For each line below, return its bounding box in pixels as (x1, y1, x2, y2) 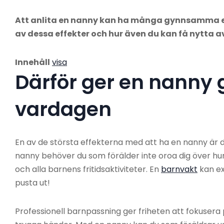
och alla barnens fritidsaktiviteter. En (15, 163, 161, 175)
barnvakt (161, 163, 197, 175)
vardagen (15, 95, 111, 123)
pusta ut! (15, 177, 50, 189)
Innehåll (15, 56, 50, 68)
